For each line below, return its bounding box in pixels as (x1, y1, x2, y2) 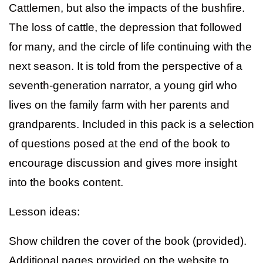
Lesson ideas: (9, 205, 80, 218)
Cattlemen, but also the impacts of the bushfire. (9, 1, 245, 14)
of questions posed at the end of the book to (9, 137, 230, 150)
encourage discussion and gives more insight (9, 156, 237, 169)
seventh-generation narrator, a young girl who (9, 79, 237, 92)
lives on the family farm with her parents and (9, 98, 230, 111)
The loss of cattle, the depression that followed (9, 21, 242, 33)
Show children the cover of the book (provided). (9, 234, 247, 247)
